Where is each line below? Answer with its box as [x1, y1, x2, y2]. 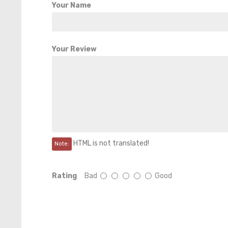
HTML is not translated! [72, 139, 149, 148]
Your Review [52, 45, 97, 53]
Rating [52, 172, 77, 180]
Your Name [52, 1, 91, 10]
